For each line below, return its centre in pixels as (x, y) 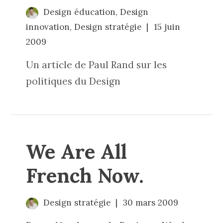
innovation (48, 27)
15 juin (167, 27)
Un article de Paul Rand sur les (97, 65)
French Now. (85, 175)
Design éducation (79, 12)
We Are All (77, 152)
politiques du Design (73, 81)
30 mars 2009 (150, 203)
